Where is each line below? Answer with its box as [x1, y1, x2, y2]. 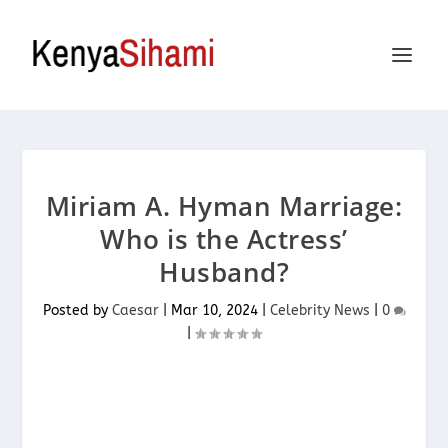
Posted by [42, 302, 112, 319]
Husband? [159, 254, 289, 290]
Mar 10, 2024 [170, 302, 258, 319]
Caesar [111, 302, 159, 319]
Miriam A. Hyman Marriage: [45, 188, 403, 224]
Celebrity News [269, 302, 370, 319]
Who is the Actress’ [100, 221, 348, 257]
